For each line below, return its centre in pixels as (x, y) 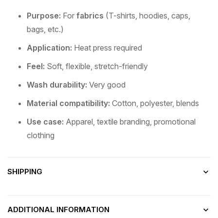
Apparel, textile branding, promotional (130, 122)
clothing (41, 136)
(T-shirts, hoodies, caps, (147, 16)
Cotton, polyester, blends (154, 103)
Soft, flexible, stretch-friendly (96, 66)
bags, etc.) (45, 29)
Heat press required (107, 48)
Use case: (45, 122)
